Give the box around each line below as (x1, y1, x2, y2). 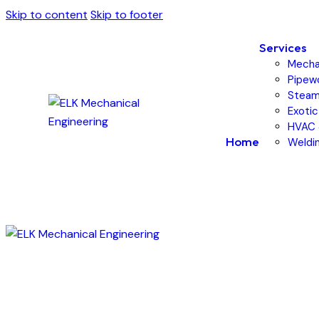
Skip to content (6, 7, 88, 22)
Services (258, 40, 306, 55)
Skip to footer (90, 7, 163, 22)
